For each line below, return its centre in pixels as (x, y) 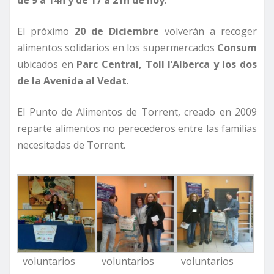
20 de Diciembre (117, 31)
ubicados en (47, 65)
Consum (236, 48)
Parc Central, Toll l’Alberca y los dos (167, 65)
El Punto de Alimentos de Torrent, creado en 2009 (137, 112)
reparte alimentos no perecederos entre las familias (137, 129)
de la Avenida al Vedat (72, 81)
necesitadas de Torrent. (71, 145)
